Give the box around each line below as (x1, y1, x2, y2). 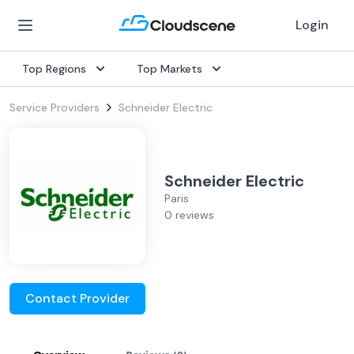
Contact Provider (25, 290, 130, 307)
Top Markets (137, 62, 202, 76)
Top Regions (22, 62, 86, 76)
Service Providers (9, 100, 100, 115)
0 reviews (164, 208, 214, 222)
